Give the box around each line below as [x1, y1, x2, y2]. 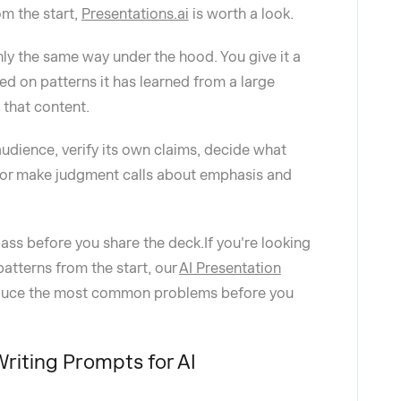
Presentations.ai [81, 5, 189, 22]
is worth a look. [188, 5, 294, 22]
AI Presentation [178, 260, 281, 277]
